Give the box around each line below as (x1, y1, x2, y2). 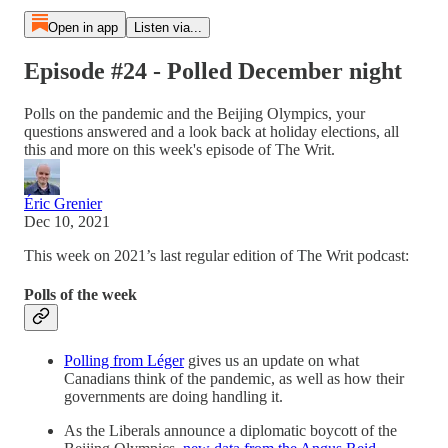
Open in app (47, 20, 118, 35)
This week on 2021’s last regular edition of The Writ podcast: (24, 246, 409, 264)
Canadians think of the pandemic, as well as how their (64, 370, 404, 388)
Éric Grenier (24, 194, 102, 212)
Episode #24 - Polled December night (24, 57, 402, 84)
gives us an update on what (184, 352, 359, 370)
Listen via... (133, 20, 202, 35)
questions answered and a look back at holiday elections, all (24, 122, 399, 140)
